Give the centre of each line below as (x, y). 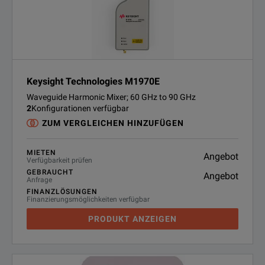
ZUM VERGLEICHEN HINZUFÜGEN (113, 123)
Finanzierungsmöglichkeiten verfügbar (88, 199)
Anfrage (39, 180)
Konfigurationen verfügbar (80, 108)
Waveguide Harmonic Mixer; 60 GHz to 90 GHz (111, 97)
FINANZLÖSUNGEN (62, 192)
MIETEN (41, 153)
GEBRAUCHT (50, 172)
